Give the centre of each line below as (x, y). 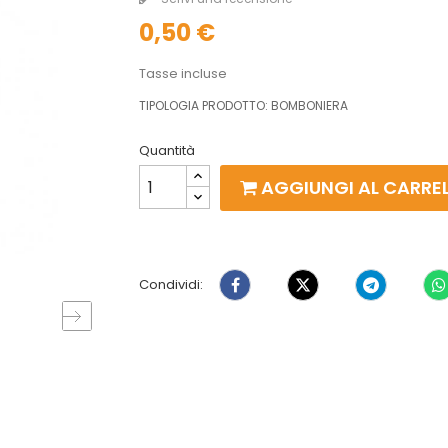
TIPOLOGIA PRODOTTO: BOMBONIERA (243, 105)
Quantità (167, 150)
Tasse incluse (183, 73)
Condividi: (171, 284)
